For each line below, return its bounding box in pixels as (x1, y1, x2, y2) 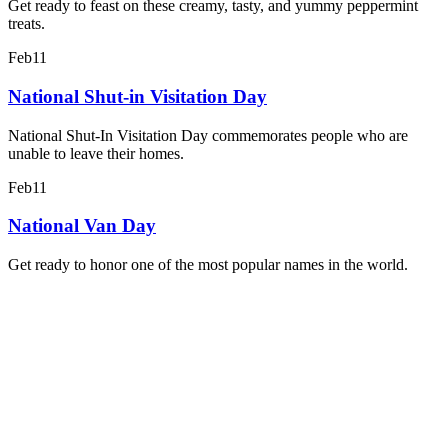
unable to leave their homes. (8, 144, 184, 162)
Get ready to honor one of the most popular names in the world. (8, 256, 408, 274)
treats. (8, 15, 45, 33)
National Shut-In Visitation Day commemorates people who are (8, 126, 408, 144)
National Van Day (8, 215, 156, 237)
